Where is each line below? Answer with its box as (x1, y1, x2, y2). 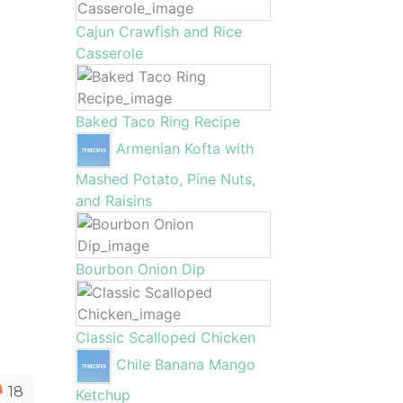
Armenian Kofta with (115, 139, 254, 158)
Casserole (75, 44, 143, 62)
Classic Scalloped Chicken (75, 328, 255, 346)
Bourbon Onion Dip (75, 260, 205, 278)
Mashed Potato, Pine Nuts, (75, 170, 255, 188)
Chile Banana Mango (115, 355, 255, 374)
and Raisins (75, 192, 152, 210)
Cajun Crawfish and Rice (75, 22, 242, 40)
